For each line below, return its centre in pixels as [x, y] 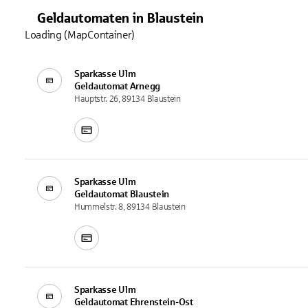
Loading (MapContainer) [80, 34]
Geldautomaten [83, 18]
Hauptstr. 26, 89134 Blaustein [128, 99]
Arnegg [145, 86]
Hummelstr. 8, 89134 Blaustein [130, 207]
